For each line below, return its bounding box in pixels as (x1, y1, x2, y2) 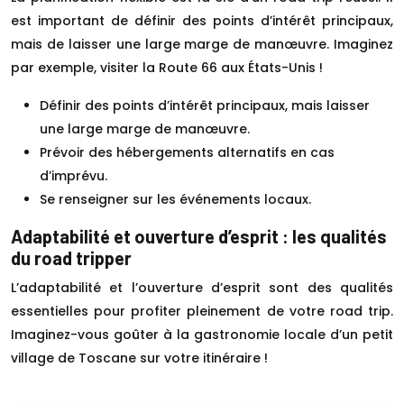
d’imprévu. (40, 166, 107, 185)
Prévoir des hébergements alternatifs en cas (40, 142, 335, 161)
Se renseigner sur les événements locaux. (40, 189, 311, 208)
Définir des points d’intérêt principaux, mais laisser (40, 96, 370, 115)
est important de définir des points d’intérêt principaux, (11, 11, 393, 30)
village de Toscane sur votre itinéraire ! (11, 348, 268, 367)
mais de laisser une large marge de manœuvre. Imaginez (11, 34, 393, 53)
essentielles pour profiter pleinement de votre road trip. (11, 301, 393, 320)
